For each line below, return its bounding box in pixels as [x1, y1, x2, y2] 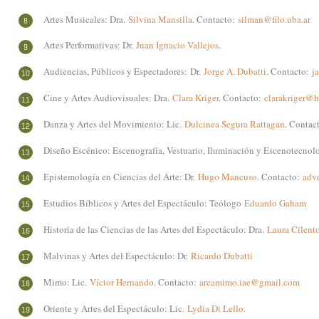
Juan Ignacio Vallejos [136, 38, 219, 52]
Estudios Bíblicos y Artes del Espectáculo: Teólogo [43, 196, 244, 209]
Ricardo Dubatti [191, 249, 253, 262]
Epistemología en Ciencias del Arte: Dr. [43, 169, 198, 183]
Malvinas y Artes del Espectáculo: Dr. [43, 249, 191, 262]
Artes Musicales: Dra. [43, 12, 128, 26]
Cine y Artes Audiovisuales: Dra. [43, 91, 172, 105]
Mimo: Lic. [43, 275, 87, 288]
